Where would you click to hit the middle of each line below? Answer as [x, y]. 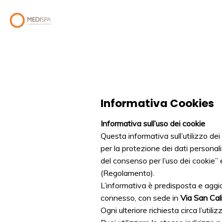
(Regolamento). [127, 173]
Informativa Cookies [157, 104]
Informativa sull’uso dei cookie [153, 123]
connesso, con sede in [140, 197]
